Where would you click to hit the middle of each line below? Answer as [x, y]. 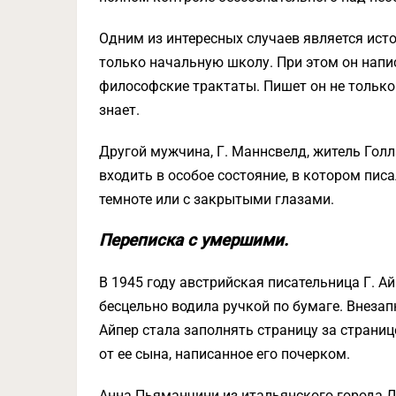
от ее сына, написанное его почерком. [225, 354]
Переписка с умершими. [194, 240]
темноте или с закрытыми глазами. [217, 199]
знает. [119, 110]
